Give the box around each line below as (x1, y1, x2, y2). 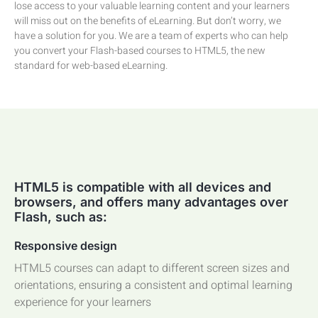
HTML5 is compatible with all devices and (14, 179, 271, 194)
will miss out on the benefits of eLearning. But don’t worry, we (14, 13, 281, 28)
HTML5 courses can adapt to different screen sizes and (14, 259, 290, 277)
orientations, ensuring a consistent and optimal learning (14, 276, 292, 294)
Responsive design (14, 238, 117, 253)
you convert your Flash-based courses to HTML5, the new (14, 43, 265, 58)
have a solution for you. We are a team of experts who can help (14, 28, 288, 43)
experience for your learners (14, 293, 151, 311)
